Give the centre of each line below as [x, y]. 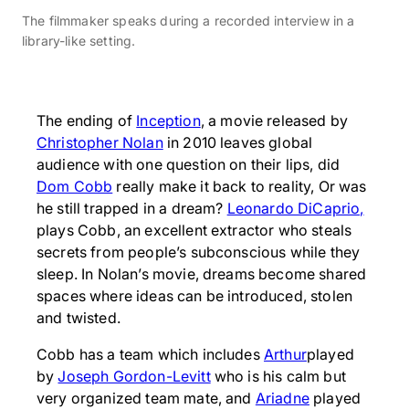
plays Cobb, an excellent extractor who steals [194, 230]
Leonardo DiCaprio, [295, 208]
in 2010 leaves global [238, 142]
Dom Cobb [75, 186]
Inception [168, 121]
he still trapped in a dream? [132, 208]
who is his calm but [278, 376]
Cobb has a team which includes [150, 354]
